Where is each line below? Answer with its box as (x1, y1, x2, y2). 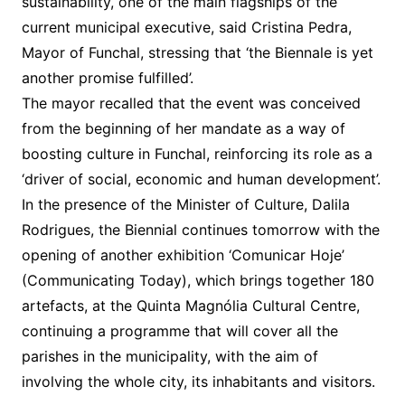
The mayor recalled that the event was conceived (21, 94, 361, 113)
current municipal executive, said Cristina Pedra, (21, 18, 352, 37)
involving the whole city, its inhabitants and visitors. (21, 372, 375, 391)
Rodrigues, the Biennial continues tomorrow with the (21, 221, 380, 240)
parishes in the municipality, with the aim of (21, 347, 318, 366)
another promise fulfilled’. (21, 69, 193, 88)
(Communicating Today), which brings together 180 (21, 271, 374, 290)
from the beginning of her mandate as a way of (21, 119, 345, 138)
